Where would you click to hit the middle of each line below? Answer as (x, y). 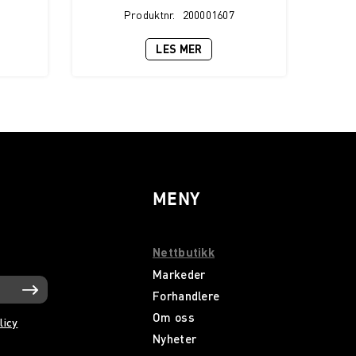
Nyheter (175, 339)
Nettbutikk (184, 252)
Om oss (174, 317)
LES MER (179, 49)
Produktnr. (149, 14)
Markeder (179, 274)
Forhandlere (186, 296)
